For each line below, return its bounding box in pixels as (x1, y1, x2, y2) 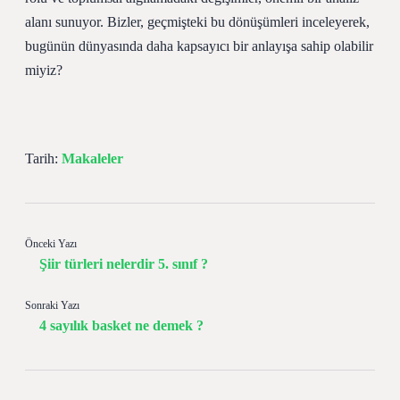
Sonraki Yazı (25, 299, 79, 312)
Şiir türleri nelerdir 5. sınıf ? (39, 256, 208, 271)
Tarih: (25, 151, 62, 166)
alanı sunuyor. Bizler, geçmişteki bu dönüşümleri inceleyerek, (25, 14, 370, 29)
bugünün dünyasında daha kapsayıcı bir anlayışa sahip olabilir (25, 38, 373, 54)
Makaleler (62, 151, 123, 166)
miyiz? (25, 62, 62, 78)
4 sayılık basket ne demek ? (39, 318, 204, 333)
